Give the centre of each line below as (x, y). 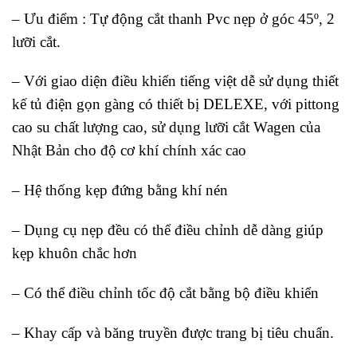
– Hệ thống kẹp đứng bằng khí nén (120, 190)
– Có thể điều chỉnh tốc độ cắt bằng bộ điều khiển (165, 292)
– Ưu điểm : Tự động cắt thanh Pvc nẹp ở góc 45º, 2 (173, 18)
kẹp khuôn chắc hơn (75, 253)
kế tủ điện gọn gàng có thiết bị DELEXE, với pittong (176, 104)
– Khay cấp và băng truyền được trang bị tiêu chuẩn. (173, 332)
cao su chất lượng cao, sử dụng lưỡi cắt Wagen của (166, 127)
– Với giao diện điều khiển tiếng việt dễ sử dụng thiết (175, 81)
